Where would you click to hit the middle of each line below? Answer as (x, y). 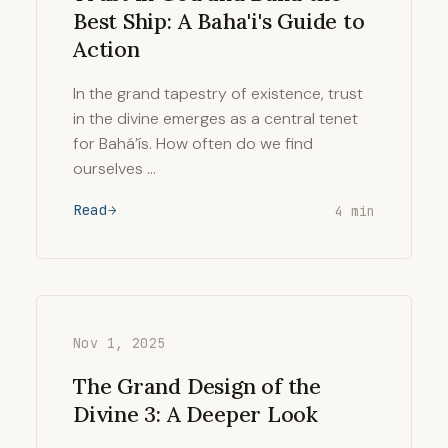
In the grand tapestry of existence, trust (218, 93)
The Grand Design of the (197, 386)
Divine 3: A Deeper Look (196, 414)
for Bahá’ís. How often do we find (193, 143)
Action (106, 49)
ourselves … (114, 168)
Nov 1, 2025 (119, 343)
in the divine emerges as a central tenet (215, 118)
